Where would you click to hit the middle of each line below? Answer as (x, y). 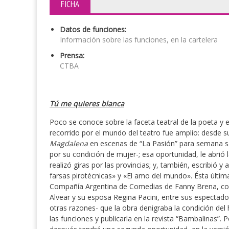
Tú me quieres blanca (87, 104)
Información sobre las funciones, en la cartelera (139, 40)
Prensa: (72, 55)
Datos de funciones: (93, 29)
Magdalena (69, 143)
